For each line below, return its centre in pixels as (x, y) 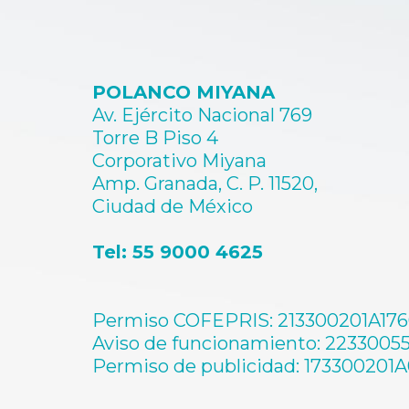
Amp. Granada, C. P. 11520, (205, 184)
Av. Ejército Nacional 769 (203, 115)
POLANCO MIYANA (184, 93)
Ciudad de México (173, 207)
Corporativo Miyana (180, 161)
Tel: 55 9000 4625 (178, 252)
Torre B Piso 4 (156, 138)
